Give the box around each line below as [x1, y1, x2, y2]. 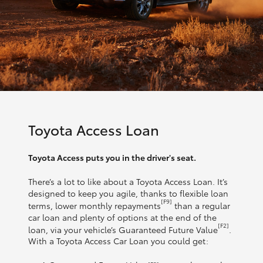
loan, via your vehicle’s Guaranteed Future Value [28, 223, 218, 235]
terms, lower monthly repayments [28, 199, 161, 211]
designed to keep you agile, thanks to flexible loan [28, 187, 228, 199]
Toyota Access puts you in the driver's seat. [28, 151, 196, 163]
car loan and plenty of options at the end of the [28, 211, 217, 223]
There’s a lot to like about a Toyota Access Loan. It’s [28, 176, 228, 187]
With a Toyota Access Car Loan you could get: [28, 235, 208, 247]
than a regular [172, 199, 230, 211]
